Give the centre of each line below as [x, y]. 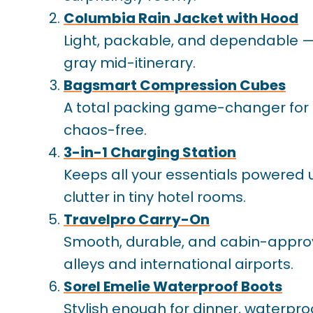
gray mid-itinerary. [130, 63]
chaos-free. [105, 130]
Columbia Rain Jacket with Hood [181, 19]
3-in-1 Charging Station [150, 153]
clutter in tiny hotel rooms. [155, 197]
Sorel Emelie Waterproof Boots [173, 287]
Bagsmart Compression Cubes [175, 86]
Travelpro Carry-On [137, 220]
